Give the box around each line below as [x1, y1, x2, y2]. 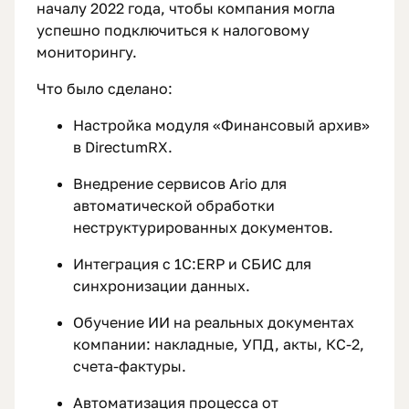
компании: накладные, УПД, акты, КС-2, [73, 335, 364, 354]
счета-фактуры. [73, 357, 186, 376]
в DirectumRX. [73, 138, 173, 157]
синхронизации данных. [73, 277, 250, 296]
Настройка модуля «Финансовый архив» [73, 116, 370, 135]
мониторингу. [37, 43, 137, 62]
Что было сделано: [37, 79, 173, 99]
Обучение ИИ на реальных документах [73, 313, 354, 332]
